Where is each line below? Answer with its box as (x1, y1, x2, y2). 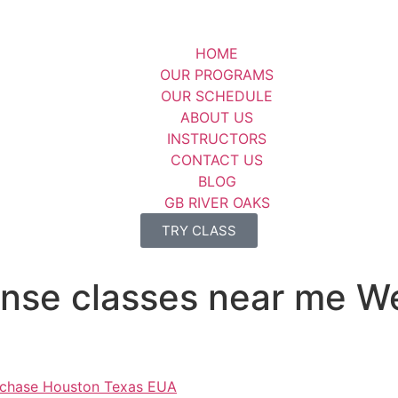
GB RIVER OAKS (163, 194, 270, 211)
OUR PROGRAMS (160, 66, 274, 84)
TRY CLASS (162, 222, 236, 239)
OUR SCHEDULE (161, 87, 273, 105)
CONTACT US (171, 151, 263, 169)
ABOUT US (180, 108, 253, 126)
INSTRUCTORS (167, 130, 267, 147)
